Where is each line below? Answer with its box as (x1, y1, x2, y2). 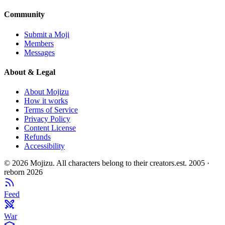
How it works (24, 96, 68, 105)
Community (4, 10, 45, 19)
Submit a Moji (24, 30, 69, 39)
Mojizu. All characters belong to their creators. (28, 159, 176, 168)
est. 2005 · (176, 159, 209, 168)
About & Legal (4, 68, 55, 77)
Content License (24, 124, 76, 133)
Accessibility (24, 142, 65, 151)
